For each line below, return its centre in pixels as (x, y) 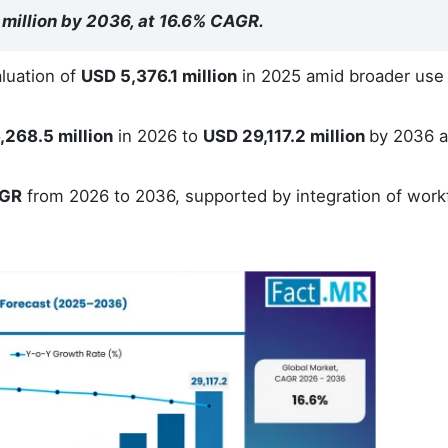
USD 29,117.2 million (286, 136)
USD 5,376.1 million (159, 76)
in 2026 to (158, 136)
